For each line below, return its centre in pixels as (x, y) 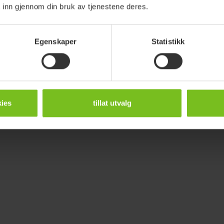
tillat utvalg (112, 103)
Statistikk (168, 41)
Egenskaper (55, 41)
